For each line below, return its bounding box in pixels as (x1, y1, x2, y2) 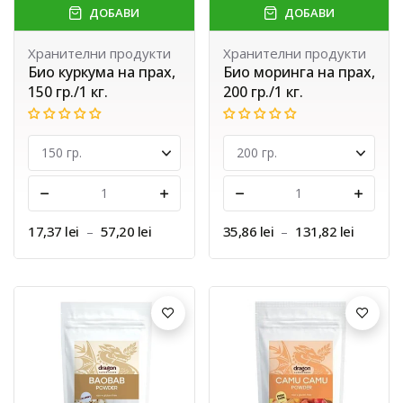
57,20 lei (100, 222, 151, 241)
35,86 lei (222, 222, 273, 241)
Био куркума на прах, (28, 62, 175, 83)
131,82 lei (295, 222, 354, 241)
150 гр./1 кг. (28, 82, 108, 103)
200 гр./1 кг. (222, 82, 303, 103)
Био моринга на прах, (222, 62, 375, 83)
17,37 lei (28, 222, 79, 241)
